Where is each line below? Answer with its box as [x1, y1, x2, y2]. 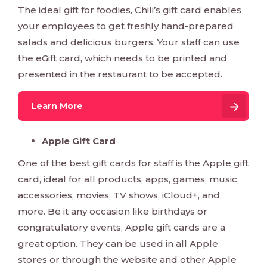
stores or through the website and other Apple [18, 254, 237, 266]
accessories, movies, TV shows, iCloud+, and [18, 190, 220, 201]
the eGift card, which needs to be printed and [18, 52, 227, 64]
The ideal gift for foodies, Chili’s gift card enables [18, 4, 241, 16]
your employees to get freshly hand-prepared [18, 20, 234, 32]
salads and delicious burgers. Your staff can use [18, 36, 240, 48]
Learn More [31, 101, 83, 112]
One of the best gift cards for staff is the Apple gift [18, 157, 249, 169]
